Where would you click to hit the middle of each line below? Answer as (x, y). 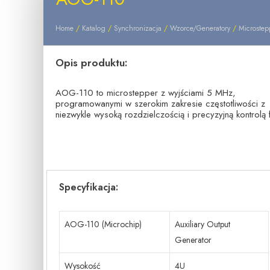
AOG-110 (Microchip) (103, 224)
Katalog (94, 29)
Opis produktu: (92, 63)
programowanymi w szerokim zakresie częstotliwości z (160, 104)
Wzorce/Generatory (200, 29)
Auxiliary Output (202, 224)
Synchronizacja (138, 29)
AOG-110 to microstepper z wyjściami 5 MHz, (146, 93)
